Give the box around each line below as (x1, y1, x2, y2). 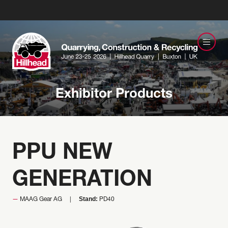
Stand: (79, 195, 98, 203)
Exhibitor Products (55, 88, 173, 101)
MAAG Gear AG (20, 196, 62, 203)
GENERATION (12, 170, 152, 191)
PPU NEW (12, 143, 112, 164)
